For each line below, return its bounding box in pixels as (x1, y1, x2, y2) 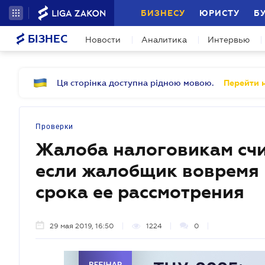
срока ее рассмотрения (35, 182, 244, 202)
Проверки (35, 122, 73, 131)
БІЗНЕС (25, 33, 67, 45)
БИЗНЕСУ (141, 8, 185, 18)
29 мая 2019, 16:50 (50, 222, 114, 230)
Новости (85, 35, 121, 44)
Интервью (208, 35, 250, 44)
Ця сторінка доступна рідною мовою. (57, 78, 214, 88)
